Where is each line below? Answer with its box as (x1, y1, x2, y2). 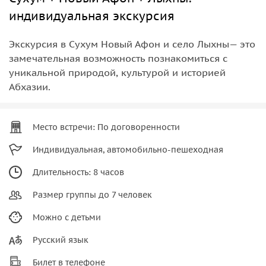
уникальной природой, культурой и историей (9, 66, 226, 78)
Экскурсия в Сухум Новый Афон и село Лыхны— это (9, 37, 255, 50)
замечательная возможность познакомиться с (9, 52, 227, 64)
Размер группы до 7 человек (33, 189, 152, 200)
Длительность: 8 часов (33, 166, 124, 178)
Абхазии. (9, 80, 50, 93)
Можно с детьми (33, 211, 101, 223)
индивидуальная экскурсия (9, 8, 175, 24)
